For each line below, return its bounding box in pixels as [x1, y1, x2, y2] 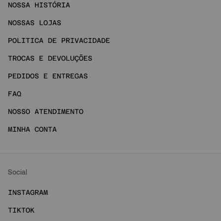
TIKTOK [8, 206, 35, 214]
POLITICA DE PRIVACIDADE [8, 36, 110, 44]
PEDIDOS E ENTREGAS [8, 72, 88, 80]
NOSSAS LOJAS [8, 18, 61, 27]
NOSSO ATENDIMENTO [8, 107, 83, 115]
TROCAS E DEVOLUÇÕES [8, 54, 92, 62]
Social [8, 168, 27, 177]
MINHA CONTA [8, 125, 57, 133]
